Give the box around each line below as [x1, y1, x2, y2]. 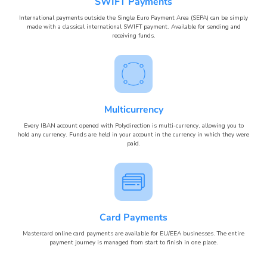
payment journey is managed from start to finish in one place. [49, 238, 218, 247]
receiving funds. [111, 32, 156, 40]
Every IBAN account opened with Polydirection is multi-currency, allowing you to [23, 122, 244, 130]
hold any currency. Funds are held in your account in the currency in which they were [18, 131, 249, 139]
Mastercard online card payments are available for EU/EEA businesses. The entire [23, 229, 244, 238]
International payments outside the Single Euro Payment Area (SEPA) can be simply [19, 14, 248, 22]
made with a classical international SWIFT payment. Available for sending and [26, 23, 241, 31]
